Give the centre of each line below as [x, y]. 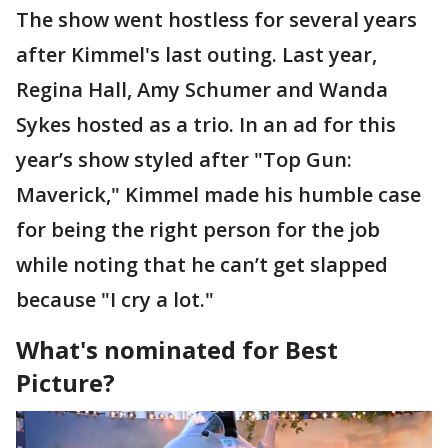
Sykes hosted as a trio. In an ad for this [206, 124]
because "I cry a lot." [115, 299]
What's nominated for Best [177, 349]
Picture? [68, 382]
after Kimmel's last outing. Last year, [196, 54]
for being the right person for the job [198, 229]
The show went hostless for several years [216, 19]
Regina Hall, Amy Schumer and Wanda [202, 89]
